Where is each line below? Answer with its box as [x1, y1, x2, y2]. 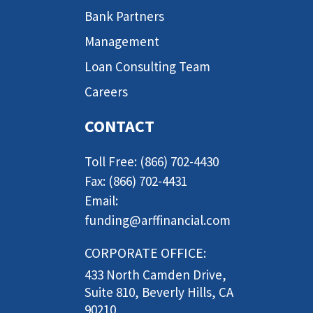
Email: [85, 192, 118, 210]
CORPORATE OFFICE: [85, 244, 206, 262]
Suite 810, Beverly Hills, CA [85, 284, 233, 301]
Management [85, 32, 159, 50]
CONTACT [85, 115, 154, 138]
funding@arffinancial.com [85, 212, 231, 229]
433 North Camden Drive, [85, 266, 226, 284]
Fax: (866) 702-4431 [85, 173, 187, 190]
